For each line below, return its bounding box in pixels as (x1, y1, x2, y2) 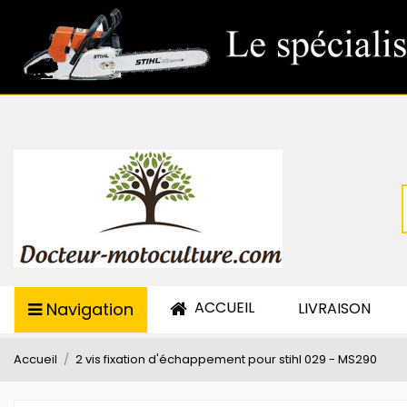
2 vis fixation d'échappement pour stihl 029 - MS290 (74, 351, 377, 368)
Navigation (46, 298, 134, 321)
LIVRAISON (298, 298, 371, 319)
